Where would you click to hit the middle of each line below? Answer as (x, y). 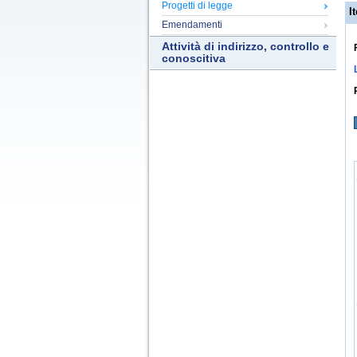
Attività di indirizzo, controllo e (245, 47)
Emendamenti (192, 25)
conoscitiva (194, 59)
